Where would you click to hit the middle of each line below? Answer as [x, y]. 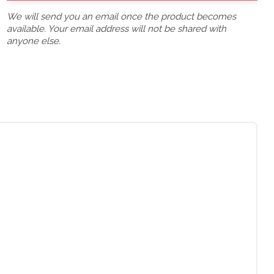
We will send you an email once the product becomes [121, 17]
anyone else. [34, 41]
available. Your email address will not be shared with [117, 29]
